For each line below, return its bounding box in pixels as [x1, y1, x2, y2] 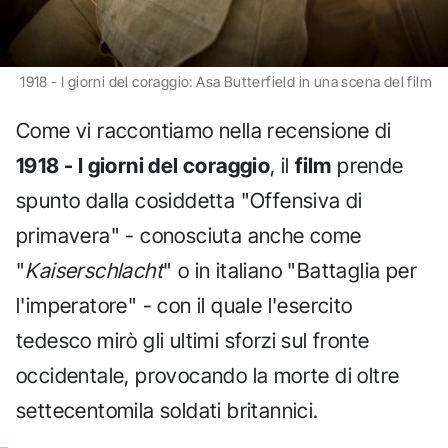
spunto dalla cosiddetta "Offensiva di [16, 187, 363, 213]
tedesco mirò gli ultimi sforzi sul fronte [16, 327, 370, 353]
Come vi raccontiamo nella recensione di [16, 117, 392, 143]
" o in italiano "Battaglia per [163, 257, 418, 283]
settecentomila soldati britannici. [16, 397, 319, 423]
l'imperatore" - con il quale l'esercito [16, 292, 353, 318]
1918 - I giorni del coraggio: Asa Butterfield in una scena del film [20, 73, 432, 91]
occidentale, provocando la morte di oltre [16, 362, 400, 388]
